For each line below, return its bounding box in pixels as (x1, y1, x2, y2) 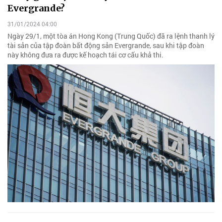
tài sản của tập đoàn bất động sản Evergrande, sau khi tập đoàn (7, 40, 204, 50)
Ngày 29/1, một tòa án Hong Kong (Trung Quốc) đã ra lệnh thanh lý (7, 31, 215, 41)
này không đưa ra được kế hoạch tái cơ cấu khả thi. (7, 50, 164, 59)
